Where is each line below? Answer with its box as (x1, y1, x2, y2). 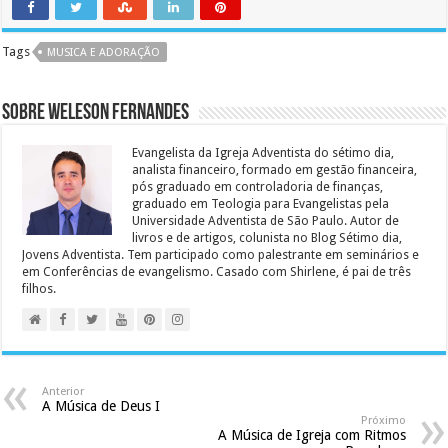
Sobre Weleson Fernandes (2, 101, 190, 125)
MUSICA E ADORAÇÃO (47, 45, 161, 59)
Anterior (42, 384, 85, 398)
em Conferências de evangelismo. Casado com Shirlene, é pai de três (22, 264, 412, 279)
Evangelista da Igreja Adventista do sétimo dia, (132, 145, 395, 160)
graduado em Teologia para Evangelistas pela (132, 196, 390, 211)
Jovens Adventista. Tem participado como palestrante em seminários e (22, 247, 420, 262)
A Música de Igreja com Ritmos (217, 426, 406, 443)
